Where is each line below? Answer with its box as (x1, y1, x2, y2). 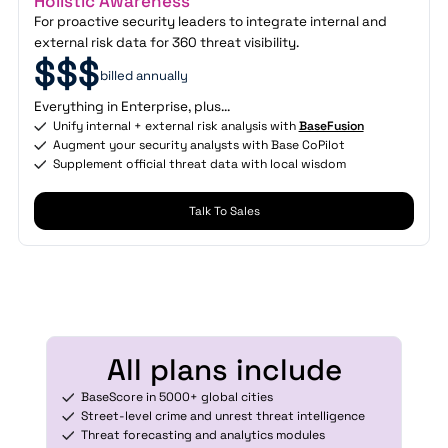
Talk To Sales (188, 202, 260, 218)
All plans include (106, 350, 342, 389)
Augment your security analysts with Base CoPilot (52, 136, 345, 153)
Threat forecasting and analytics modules (80, 426, 325, 443)
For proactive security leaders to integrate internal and (34, 12, 388, 30)
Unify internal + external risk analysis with (52, 117, 299, 134)
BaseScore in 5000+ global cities (80, 388, 273, 405)
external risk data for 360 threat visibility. (34, 33, 300, 51)
